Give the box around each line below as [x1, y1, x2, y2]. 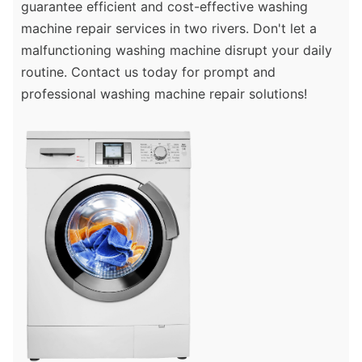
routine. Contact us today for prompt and [21, 64, 276, 81]
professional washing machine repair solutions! [21, 86, 307, 103]
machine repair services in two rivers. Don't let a [21, 20, 317, 37]
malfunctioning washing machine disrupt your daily [21, 42, 332, 59]
